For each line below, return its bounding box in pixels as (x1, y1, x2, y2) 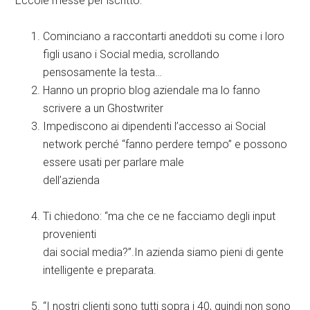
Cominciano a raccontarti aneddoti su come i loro (43, 30, 285, 44)
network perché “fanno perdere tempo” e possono (43, 138, 288, 152)
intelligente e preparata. (43, 264, 157, 277)
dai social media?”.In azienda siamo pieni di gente (43, 246, 284, 259)
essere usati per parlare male (43, 156, 185, 170)
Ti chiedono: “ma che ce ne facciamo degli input (43, 210, 276, 224)
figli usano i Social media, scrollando (43, 48, 220, 62)
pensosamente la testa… (43, 66, 163, 80)
